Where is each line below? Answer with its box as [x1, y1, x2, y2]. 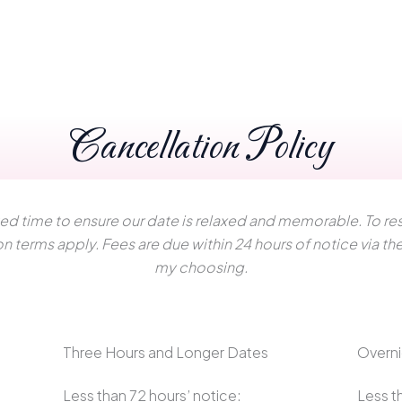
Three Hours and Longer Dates [62, 342, 268, 362]
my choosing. [154, 257, 248, 276]
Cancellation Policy [69, 121, 333, 174]
